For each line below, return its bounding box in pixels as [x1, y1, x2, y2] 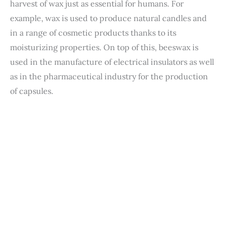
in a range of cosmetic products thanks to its [10, 27, 176, 38]
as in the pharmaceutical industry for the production [10, 71, 208, 81]
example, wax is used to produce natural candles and [10, 13, 207, 23]
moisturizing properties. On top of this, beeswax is [10, 42, 198, 52]
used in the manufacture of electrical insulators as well [10, 56, 214, 67]
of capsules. [10, 85, 53, 96]
